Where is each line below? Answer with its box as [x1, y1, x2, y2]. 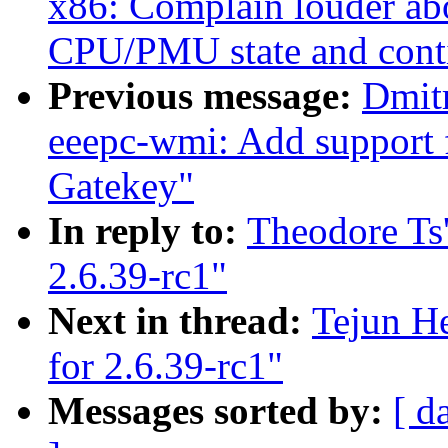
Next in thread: [48, 299, 312, 343]
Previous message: [48, 74, 362, 118]
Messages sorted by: [48, 389, 393, 433]
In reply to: [48, 209, 247, 253]
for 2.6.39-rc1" [48, 344, 283, 388]
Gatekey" [48, 164, 194, 208]
